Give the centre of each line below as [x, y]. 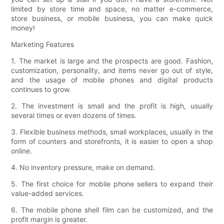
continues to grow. [41, 89]
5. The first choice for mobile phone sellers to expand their [112, 184]
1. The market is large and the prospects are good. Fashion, [112, 61]
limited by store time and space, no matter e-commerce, [112, 9]
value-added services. [48, 193]
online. [22, 151]
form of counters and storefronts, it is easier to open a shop [112, 141]
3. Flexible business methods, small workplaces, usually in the [112, 132]
